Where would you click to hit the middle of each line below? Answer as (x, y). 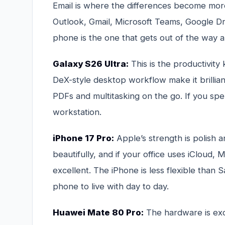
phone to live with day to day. (111, 186)
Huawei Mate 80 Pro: (98, 212)
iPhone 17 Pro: (83, 138)
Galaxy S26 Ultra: (91, 64)
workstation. (77, 112)
